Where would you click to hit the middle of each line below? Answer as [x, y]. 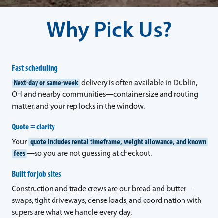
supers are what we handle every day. [72, 212]
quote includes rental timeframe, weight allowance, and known [118, 142]
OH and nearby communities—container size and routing [105, 95]
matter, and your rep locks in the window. [78, 106]
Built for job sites [36, 174]
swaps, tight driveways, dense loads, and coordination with [107, 201]
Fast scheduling [35, 68]
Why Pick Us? [109, 31]
